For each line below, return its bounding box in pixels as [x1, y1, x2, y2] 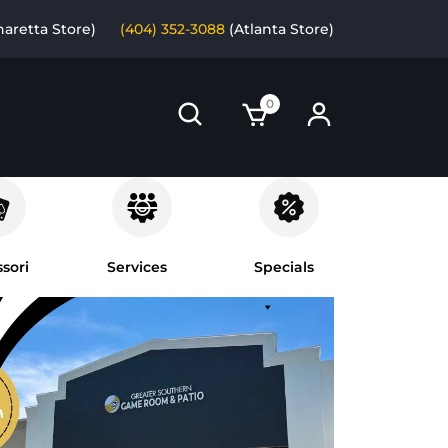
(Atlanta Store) [225, 19, 334, 38]
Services [107, 258, 168, 277]
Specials [253, 258, 314, 277]
